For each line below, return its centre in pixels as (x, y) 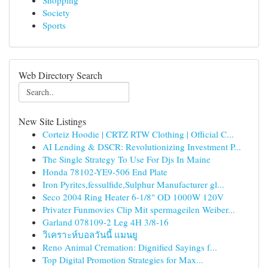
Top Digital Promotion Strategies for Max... (123, 260)
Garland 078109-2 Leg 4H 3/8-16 (106, 222)
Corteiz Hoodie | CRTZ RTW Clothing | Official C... (138, 134)
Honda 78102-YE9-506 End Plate (105, 172)
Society (56, 13)
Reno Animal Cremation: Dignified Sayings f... (130, 247)
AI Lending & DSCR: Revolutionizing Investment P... (142, 147)
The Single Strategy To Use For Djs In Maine (127, 159)
